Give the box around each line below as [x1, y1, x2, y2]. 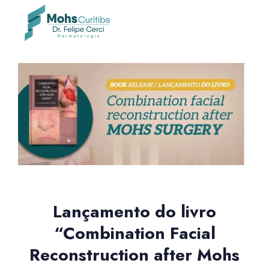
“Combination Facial [53, 220, 216, 246]
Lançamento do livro [53, 199, 216, 224]
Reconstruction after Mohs [29, 242, 240, 267]
